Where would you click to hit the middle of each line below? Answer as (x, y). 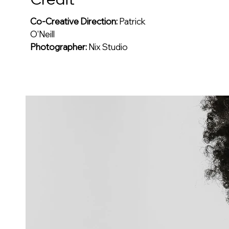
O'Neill (42, 34)
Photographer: (59, 47)
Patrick (132, 21)
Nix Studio (108, 47)
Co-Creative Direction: (74, 21)
